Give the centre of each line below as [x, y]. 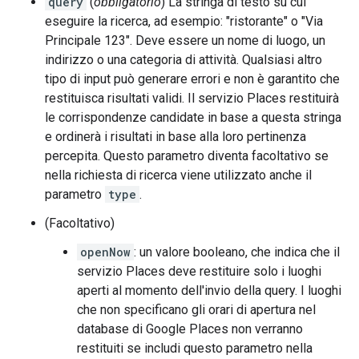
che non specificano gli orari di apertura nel [196, 310]
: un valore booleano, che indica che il [237, 252]
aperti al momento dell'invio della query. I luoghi [209, 291]
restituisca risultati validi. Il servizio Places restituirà [192, 99]
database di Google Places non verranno [190, 329]
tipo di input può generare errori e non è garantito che [192, 79]
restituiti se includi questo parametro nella [195, 349]
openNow [105, 252]
